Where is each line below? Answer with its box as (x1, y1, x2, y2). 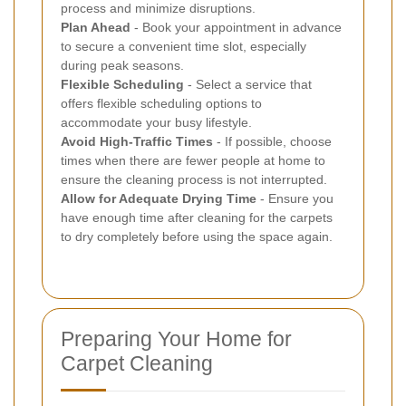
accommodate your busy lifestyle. (61, 114, 252, 130)
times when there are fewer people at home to (61, 152, 325, 168)
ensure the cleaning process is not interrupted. (61, 171, 327, 187)
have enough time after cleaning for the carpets (61, 209, 333, 225)
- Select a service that (184, 76, 312, 92)
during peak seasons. (61, 57, 184, 72)
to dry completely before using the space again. (61, 228, 333, 244)
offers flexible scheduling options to (61, 95, 262, 111)
